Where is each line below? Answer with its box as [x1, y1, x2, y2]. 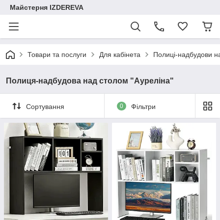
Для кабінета [99, 51, 140, 58]
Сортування [26, 102, 64, 110]
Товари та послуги [27, 51, 86, 58]
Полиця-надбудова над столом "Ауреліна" [6, 77, 174, 85]
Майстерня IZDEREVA [10, 3, 83, 11]
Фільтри [131, 102, 156, 110]
